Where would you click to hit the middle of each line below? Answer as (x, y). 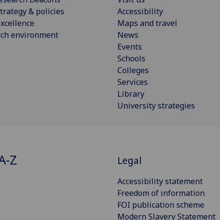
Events (130, 46)
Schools (131, 58)
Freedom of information (161, 193)
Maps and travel (147, 23)
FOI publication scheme (161, 205)
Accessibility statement (160, 181)
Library (131, 94)
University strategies (156, 105)
